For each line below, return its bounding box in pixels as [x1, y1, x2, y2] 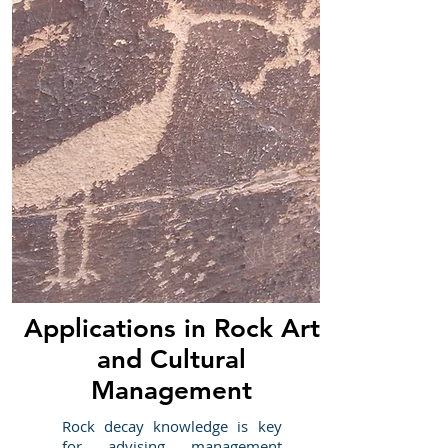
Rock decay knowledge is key [61, 416, 282, 436]
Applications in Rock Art [23, 313, 320, 344]
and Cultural [97, 344, 246, 375]
